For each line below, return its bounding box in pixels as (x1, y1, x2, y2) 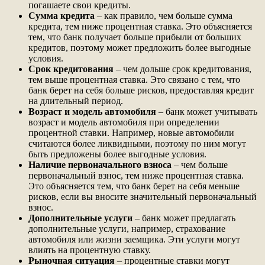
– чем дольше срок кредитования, (114, 64, 251, 75)
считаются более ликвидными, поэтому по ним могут (28, 138, 246, 149)
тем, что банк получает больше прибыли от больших (28, 32, 241, 43)
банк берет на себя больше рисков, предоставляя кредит (28, 85, 254, 96)
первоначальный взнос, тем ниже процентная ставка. (28, 170, 244, 181)
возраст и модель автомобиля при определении (28, 117, 219, 128)
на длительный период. (28, 96, 123, 106)
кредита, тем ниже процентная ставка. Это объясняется (28, 21, 252, 32)
